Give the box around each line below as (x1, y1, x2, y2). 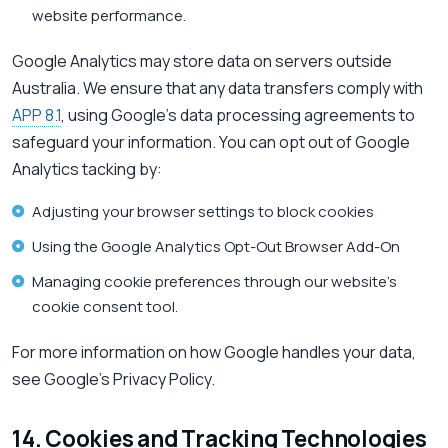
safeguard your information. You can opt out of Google (12, 131, 410, 154)
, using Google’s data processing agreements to (61, 104, 415, 127)
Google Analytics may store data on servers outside (12, 50, 392, 73)
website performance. (32, 5, 186, 27)
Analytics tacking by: (12, 158, 162, 181)
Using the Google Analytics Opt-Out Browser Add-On (32, 236, 400, 258)
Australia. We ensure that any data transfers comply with (12, 77, 423, 100)
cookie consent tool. (32, 296, 178, 318)
